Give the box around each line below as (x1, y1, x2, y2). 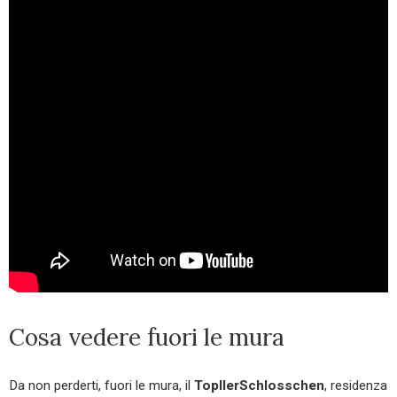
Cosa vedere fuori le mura (9, 323, 284, 353)
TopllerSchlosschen (194, 378, 324, 394)
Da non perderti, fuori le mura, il (9, 378, 194, 394)
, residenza (324, 378, 387, 394)
